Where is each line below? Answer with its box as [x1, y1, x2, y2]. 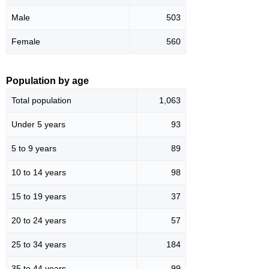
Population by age [6, 75, 89, 86]
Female [11, 36, 40, 46]
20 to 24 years [11, 215, 66, 225]
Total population [11, 95, 71, 105]
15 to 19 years [11, 191, 66, 201]
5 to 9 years [11, 143, 56, 153]
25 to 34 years [11, 239, 66, 249]
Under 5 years [11, 119, 65, 129]
